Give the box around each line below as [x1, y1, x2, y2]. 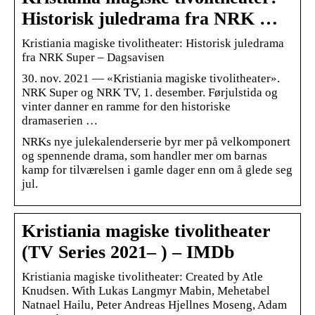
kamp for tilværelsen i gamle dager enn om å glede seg [22, 162, 292, 176]
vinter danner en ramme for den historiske [22, 99, 231, 113]
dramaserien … [22, 113, 98, 127]
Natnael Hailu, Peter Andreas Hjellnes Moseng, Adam [22, 297, 287, 311]
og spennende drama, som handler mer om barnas [22, 148, 267, 162]
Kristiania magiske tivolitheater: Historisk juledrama [22, 36, 284, 50]
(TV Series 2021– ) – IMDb [22, 241, 234, 262]
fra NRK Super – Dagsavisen [22, 50, 165, 64]
